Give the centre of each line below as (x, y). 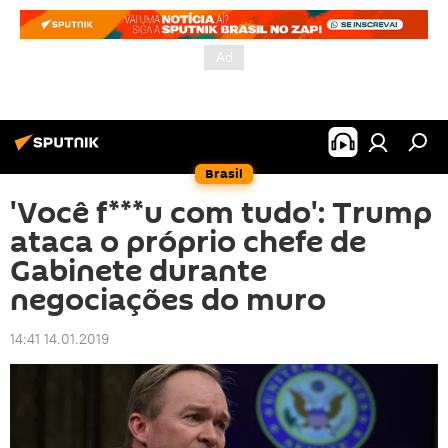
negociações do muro (168, 300)
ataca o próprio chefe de (188, 242)
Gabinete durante (138, 271)
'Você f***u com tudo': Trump (221, 213)
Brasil (224, 173)
